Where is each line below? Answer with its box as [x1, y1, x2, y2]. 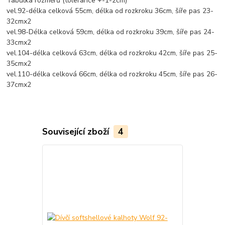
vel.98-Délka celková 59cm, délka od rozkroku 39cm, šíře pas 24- [7, 27, 215, 37]
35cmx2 [7, 58, 32, 68]
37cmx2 [7, 79, 32, 89]
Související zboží [42, 125, 111, 138]
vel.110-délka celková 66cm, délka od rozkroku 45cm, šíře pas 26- [7, 69, 218, 79]
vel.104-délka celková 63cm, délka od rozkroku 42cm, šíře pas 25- [7, 48, 218, 58]
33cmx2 [7, 37, 32, 47]
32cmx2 [7, 16, 32, 26]
